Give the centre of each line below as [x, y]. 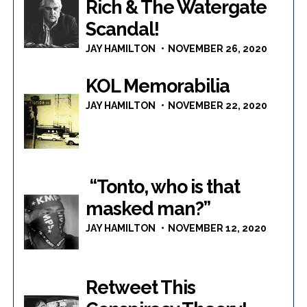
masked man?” [148, 209]
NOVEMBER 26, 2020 [218, 49]
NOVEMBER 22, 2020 [218, 106]
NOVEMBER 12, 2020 [218, 229]
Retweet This [141, 288]
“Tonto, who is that [163, 187]
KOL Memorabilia [158, 86]
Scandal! [123, 29]
